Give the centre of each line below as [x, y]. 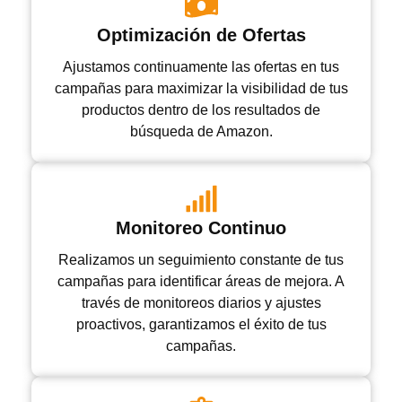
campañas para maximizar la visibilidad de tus [201, 89]
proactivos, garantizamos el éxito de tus [201, 325]
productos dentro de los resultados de [201, 110]
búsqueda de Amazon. [201, 132]
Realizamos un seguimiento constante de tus [201, 260]
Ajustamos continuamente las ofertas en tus [201, 67]
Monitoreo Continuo [201, 228]
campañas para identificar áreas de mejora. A [201, 282]
